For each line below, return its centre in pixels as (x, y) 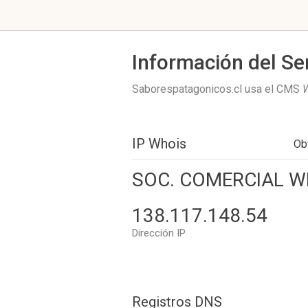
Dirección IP (159, 233)
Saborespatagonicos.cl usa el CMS (217, 89)
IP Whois (159, 144)
